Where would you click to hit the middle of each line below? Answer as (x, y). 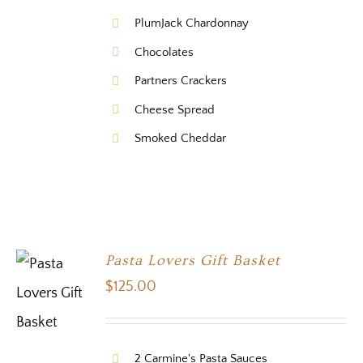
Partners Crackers (181, 81)
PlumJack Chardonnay (192, 23)
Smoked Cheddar (181, 139)
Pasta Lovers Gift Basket (193, 261)
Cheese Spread (175, 109)
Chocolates (164, 52)
